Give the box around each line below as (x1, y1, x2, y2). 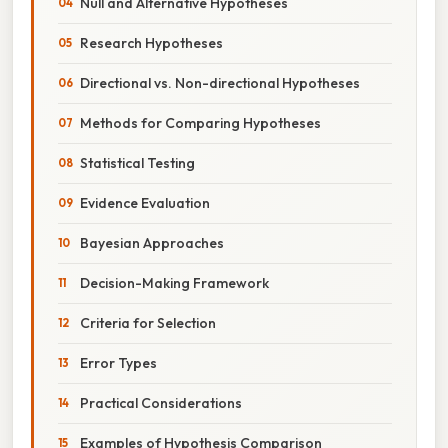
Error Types (80, 353, 157, 372)
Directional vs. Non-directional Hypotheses (80, 73, 360, 92)
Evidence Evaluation (80, 193, 210, 212)
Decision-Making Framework (80, 273, 269, 292)
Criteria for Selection (80, 313, 216, 332)
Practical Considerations (80, 393, 242, 412)
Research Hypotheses (80, 33, 223, 52)
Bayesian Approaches (80, 233, 224, 252)
